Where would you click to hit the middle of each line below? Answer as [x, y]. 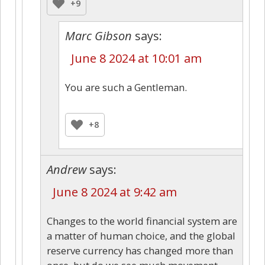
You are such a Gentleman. [126, 87]
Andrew [67, 169]
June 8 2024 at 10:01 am [136, 58]
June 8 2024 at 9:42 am [115, 192]
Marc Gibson [98, 35]
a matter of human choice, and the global [141, 235]
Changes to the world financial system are [142, 221]
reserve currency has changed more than [140, 250]
